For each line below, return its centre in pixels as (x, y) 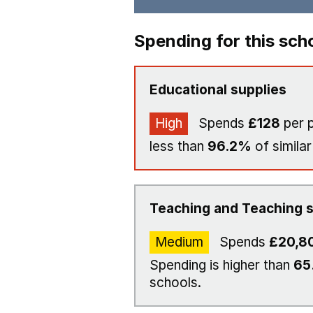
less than (179, 146)
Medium (179, 242)
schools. (175, 283)
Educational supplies (218, 90)
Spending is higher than (221, 265)
